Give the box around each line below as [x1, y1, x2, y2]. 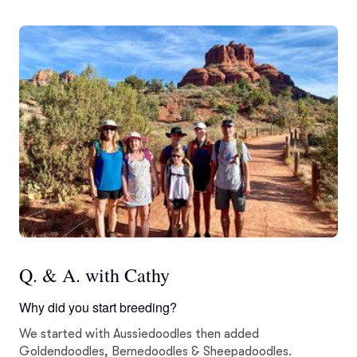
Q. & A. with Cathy [19, 262, 170, 288]
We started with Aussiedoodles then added [19, 327, 259, 342]
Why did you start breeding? [19, 298, 177, 317]
